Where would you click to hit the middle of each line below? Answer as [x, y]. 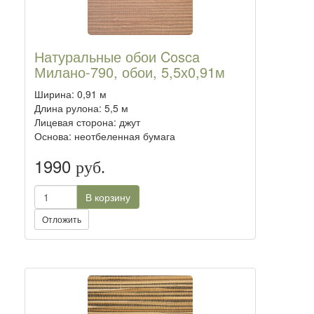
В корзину [108, 197]
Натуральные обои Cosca [117, 56]
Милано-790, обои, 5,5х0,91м [130, 72]
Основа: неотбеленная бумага [105, 136]
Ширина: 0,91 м [70, 94]
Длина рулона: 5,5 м [81, 108]
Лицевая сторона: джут [87, 122]
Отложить [62, 219]
